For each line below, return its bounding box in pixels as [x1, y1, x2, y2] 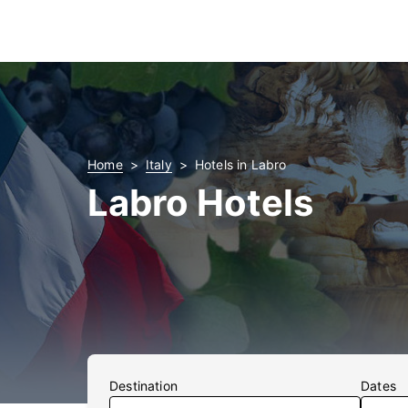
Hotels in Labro [194, 157, 287, 172]
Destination [109, 378, 178, 393]
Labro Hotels [87, 180, 313, 225]
